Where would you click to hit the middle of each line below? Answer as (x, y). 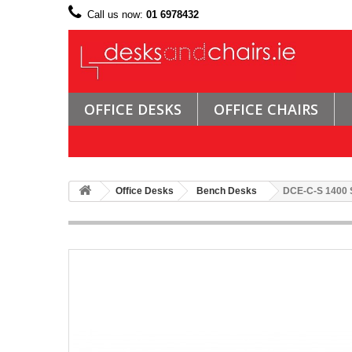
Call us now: (117, 15)
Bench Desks (227, 191)
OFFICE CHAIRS (266, 109)
